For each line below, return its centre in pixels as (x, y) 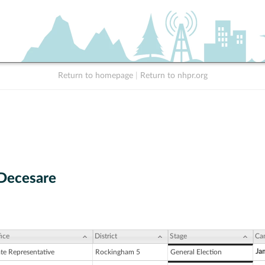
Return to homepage (95, 76)
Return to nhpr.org (174, 76)
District (106, 236)
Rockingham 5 (118, 252)
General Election (196, 252)
